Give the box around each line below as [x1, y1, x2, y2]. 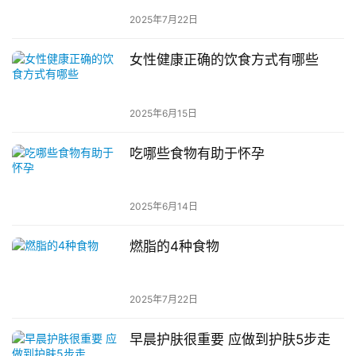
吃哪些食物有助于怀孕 [129, 145, 265, 161]
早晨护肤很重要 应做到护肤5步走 [129, 331, 331, 348]
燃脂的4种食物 [129, 238, 219, 254]
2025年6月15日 [129, 106, 197, 119]
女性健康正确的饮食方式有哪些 [129, 52, 319, 68]
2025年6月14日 [129, 199, 198, 212]
